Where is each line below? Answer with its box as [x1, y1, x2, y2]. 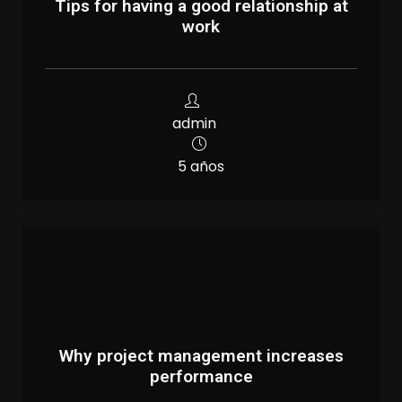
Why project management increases [58, 345, 344, 366]
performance [149, 365, 253, 387]
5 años [178, 155, 224, 177]
